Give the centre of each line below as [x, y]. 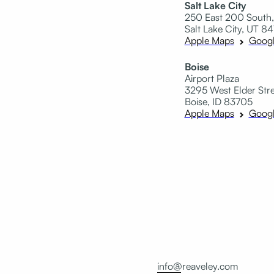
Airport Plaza [212, 78]
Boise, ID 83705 [218, 101]
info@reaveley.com [197, 266]
